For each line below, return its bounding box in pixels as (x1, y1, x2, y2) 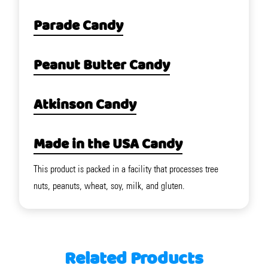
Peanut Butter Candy (33, 54, 170, 78)
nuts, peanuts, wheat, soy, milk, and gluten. (33, 180, 185, 192)
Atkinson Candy (33, 94, 136, 117)
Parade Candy (33, 15, 123, 38)
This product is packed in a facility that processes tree (33, 163, 218, 175)
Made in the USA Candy (33, 133, 182, 157)
